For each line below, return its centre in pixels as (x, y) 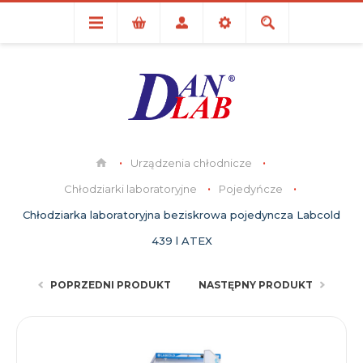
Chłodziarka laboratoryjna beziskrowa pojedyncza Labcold (181, 215)
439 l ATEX (181, 241)
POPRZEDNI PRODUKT (111, 285)
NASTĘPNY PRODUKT (256, 285)
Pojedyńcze (250, 189)
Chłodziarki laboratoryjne (130, 189)
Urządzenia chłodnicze (191, 163)
